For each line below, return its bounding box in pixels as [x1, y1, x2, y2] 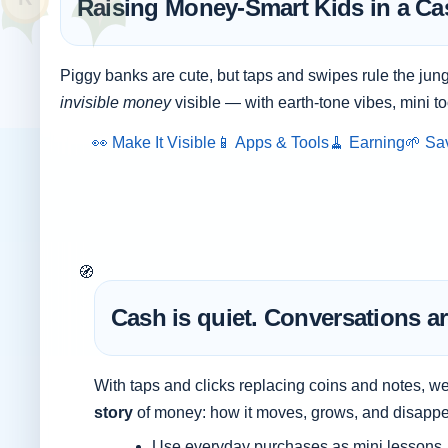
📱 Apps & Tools [216, 133, 330, 151]
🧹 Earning [329, 133, 406, 151]
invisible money [59, 93, 171, 111]
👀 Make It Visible [92, 133, 217, 151]
